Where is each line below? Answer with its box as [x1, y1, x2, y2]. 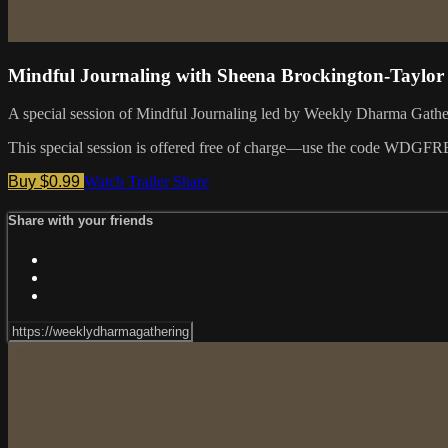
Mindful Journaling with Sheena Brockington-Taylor [8, 64, 444, 86]
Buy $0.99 [8, 173, 84, 191]
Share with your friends [8, 213, 153, 229]
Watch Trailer [84, 173, 173, 191]
